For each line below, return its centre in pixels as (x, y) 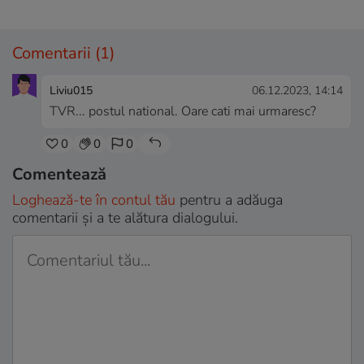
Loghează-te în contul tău (94, 200)
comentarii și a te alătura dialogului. (125, 218)
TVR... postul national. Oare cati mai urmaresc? (183, 112)
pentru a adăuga (229, 200)
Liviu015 (71, 91)
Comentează (59, 175)
